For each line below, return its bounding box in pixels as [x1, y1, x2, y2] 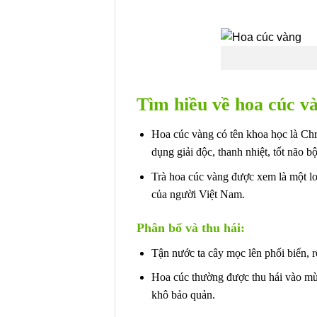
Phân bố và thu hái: [137, 220, 245, 235]
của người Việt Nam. [151, 188, 245, 200]
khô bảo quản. [151, 289, 215, 301]
